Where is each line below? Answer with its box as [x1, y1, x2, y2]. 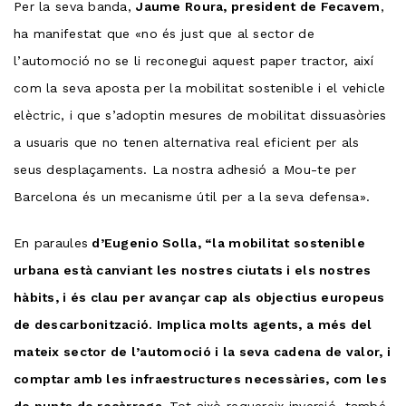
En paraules [14, 235, 89, 250]
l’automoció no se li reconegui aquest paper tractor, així [14, 53, 373, 68]
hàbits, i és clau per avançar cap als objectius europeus [14, 289, 385, 304]
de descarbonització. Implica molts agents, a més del [14, 316, 372, 332]
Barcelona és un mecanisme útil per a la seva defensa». [14, 188, 371, 204]
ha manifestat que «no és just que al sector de [14, 25, 314, 41]
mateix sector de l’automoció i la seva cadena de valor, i [14, 343, 391, 359]
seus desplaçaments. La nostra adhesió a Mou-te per [14, 161, 356, 177]
